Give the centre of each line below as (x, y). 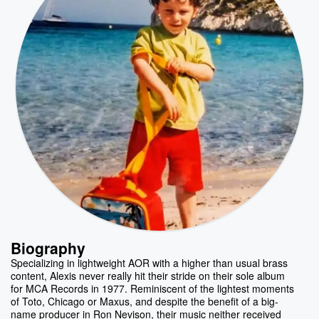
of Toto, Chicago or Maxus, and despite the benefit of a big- (145, 301)
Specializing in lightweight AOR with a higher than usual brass (149, 262)
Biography (48, 248)
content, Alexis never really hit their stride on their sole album (148, 275)
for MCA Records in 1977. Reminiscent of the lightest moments (152, 288)
